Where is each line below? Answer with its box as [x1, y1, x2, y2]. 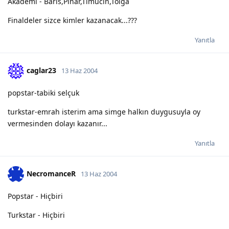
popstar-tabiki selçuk [8, 87, 79, 98]
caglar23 [27, 65, 56, 75]
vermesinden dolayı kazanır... [8, 118, 107, 128]
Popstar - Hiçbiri [8, 191, 63, 201]
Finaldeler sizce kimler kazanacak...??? [8, 15, 137, 25]
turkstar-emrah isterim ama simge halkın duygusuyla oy [8, 106, 200, 117]
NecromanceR [27, 168, 76, 178]
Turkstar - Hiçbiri [8, 210, 65, 220]
